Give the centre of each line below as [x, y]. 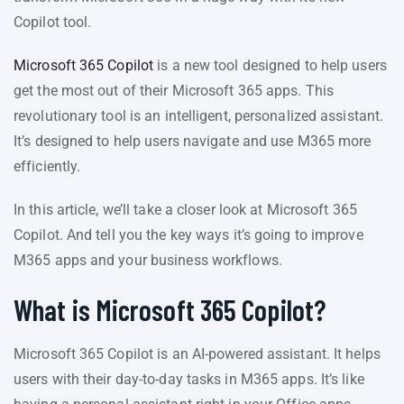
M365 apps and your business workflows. [148, 260]
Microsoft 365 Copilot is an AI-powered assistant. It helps [197, 353]
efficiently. [47, 166]
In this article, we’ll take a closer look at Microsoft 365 [185, 209]
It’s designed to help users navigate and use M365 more [193, 141]
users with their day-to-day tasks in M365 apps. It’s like [189, 379]
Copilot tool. [53, 22]
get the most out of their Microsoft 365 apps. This [174, 90]
